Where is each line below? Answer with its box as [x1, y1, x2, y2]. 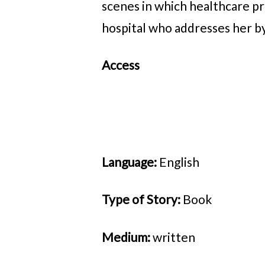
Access [102, 57, 140, 73]
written [153, 229, 195, 244]
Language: [102, 154, 159, 170]
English [159, 154, 199, 170]
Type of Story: [102, 192, 183, 207]
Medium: [102, 229, 153, 244]
